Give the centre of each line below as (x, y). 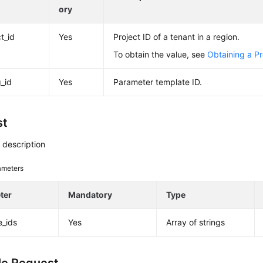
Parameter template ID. (158, 82)
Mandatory (90, 195)
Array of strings (196, 222)
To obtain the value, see (161, 54)
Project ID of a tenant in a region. (177, 37)
